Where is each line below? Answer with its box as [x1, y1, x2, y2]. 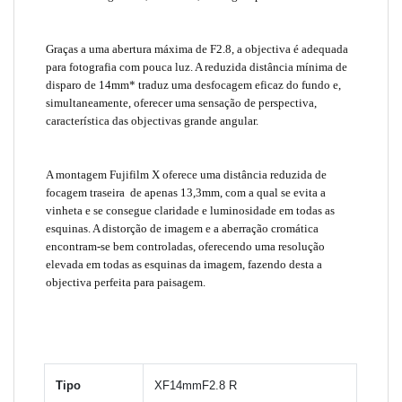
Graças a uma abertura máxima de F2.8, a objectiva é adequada [46, 41, 349, 56]
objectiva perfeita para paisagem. [46, 275, 206, 289]
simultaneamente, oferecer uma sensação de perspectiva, [46, 95, 318, 109]
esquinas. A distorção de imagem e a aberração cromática [46, 221, 319, 235]
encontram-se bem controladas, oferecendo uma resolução [46, 239, 326, 253]
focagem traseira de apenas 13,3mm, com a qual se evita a [46, 185, 327, 199]
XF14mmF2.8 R [154, 378, 238, 392]
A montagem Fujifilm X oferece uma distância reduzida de [46, 167, 328, 181]
